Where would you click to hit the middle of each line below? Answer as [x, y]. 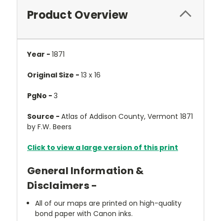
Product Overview [77, 15]
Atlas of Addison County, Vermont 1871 [127, 116]
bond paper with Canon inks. [84, 213]
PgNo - [40, 96]
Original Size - [54, 75]
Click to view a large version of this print [103, 147]
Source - [44, 116]
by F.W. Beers [49, 127]
